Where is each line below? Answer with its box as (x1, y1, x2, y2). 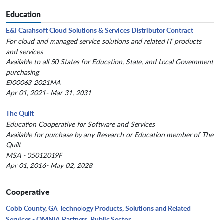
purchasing (6, 67, 39, 77)
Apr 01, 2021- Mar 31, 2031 (6, 88, 91, 98)
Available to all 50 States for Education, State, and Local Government (6, 57, 213, 67)
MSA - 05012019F (6, 150, 62, 160)
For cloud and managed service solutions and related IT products (6, 36, 201, 46)
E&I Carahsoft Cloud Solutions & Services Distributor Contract (6, 26, 193, 35)
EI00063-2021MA (6, 78, 60, 87)
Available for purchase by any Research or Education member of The (6, 130, 213, 139)
